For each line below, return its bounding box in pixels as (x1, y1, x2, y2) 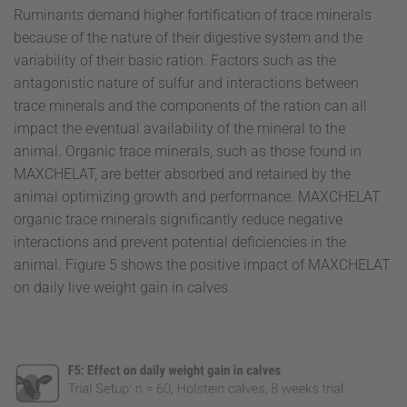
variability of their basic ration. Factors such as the (14, 51, 336, 69)
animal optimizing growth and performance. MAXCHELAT (14, 187, 381, 205)
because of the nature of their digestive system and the (14, 28, 362, 46)
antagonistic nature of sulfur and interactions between (14, 74, 359, 92)
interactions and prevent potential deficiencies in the (14, 233, 346, 251)
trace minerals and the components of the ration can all (14, 96, 367, 114)
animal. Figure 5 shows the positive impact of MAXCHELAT (14, 255, 391, 273)
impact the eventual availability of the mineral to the (14, 119, 345, 137)
